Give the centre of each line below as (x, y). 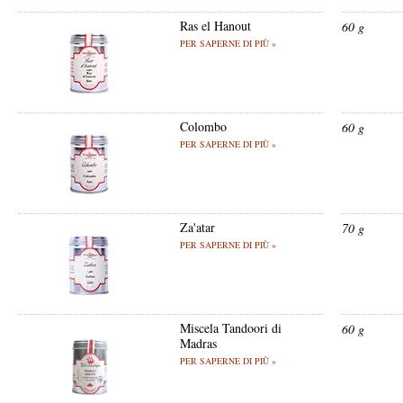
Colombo (203, 126)
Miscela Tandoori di (231, 328)
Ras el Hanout (215, 26)
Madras (198, 343)
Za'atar (197, 227)
